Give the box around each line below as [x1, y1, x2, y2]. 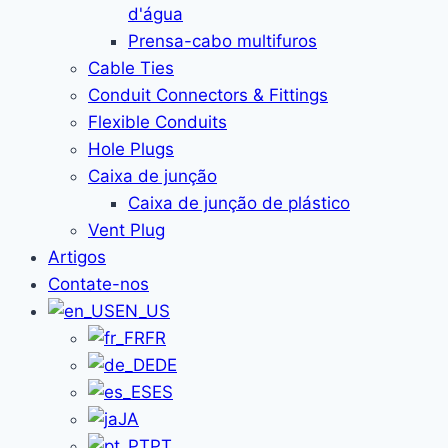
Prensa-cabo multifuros [128, 31, 317, 51]
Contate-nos [48, 274, 149, 294]
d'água [128, 4, 183, 24]
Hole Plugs [88, 139, 174, 159]
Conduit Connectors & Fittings [88, 85, 328, 105]
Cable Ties [88, 58, 174, 78]
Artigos [48, 247, 106, 267]
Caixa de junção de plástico [128, 193, 350, 213]
